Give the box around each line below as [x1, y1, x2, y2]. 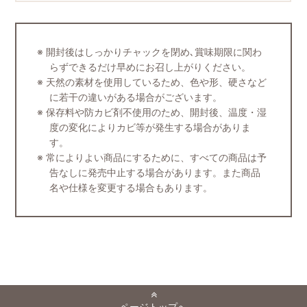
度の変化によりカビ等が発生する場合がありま [49, 121, 251, 133]
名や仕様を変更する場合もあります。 [49, 182, 213, 193]
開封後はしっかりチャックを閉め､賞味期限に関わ [43, 46, 262, 58]
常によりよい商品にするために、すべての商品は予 [43, 151, 267, 163]
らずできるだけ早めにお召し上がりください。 [49, 61, 251, 73]
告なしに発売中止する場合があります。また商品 [49, 167, 261, 178]
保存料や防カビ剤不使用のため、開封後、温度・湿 [43, 106, 267, 118]
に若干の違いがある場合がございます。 [49, 91, 223, 103]
